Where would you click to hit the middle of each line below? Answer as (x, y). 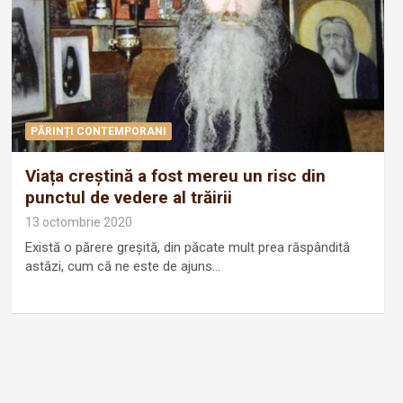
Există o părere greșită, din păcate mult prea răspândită (187, 247)
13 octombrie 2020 (78, 222)
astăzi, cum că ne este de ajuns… (122, 266)
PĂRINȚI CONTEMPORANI (98, 131)
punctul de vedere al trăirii (128, 197)
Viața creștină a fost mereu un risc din (175, 175)
